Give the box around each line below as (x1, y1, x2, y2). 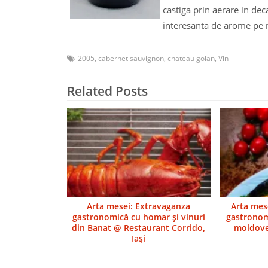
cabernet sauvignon (98, 53, 164, 64)
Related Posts (67, 83, 148, 100)
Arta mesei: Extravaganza (87, 200, 191, 212)
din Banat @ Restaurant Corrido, (72, 222, 206, 233)
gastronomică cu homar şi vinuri (72, 211, 205, 223)
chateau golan (167, 53, 215, 64)
